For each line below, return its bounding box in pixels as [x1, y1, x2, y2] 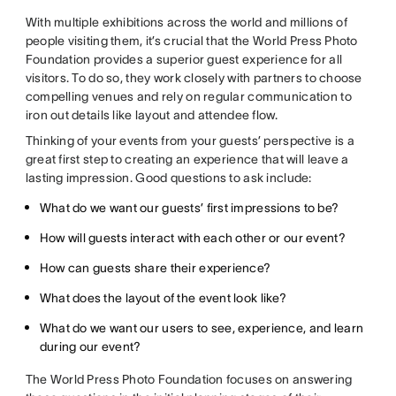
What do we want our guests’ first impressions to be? [39, 201, 339, 216]
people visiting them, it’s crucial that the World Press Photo [25, 34, 358, 49]
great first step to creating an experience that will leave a [25, 152, 349, 167]
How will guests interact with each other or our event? [39, 231, 346, 246]
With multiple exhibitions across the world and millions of [25, 15, 347, 30]
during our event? [39, 339, 141, 354]
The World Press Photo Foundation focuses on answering [25, 372, 353, 387]
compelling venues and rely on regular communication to [25, 89, 352, 104]
